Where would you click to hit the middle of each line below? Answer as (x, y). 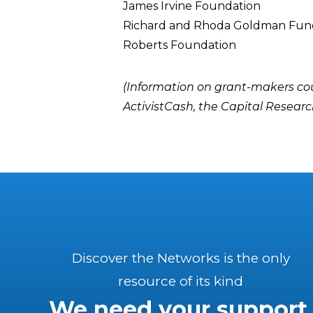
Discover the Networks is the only (181, 258)
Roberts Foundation (180, 45)
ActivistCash (158, 107)
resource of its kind (181, 281)
